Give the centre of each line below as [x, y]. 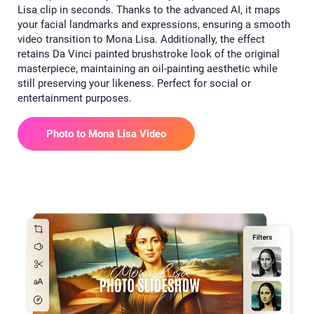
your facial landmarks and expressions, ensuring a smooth [154, 24]
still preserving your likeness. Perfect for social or [134, 83]
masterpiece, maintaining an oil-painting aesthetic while [148, 68]
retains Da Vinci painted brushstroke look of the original [149, 54]
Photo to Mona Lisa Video [106, 134]
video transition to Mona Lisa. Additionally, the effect [141, 39]
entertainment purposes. [75, 98]
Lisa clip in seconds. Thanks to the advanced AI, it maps [149, 9]
